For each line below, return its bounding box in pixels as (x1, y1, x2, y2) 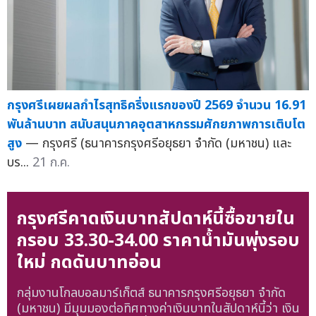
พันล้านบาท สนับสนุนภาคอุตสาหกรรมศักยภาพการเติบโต (7, 115, 305, 135)
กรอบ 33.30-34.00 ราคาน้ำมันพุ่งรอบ (16, 226, 300, 254)
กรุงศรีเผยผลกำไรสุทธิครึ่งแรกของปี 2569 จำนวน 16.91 (7, 96, 306, 116)
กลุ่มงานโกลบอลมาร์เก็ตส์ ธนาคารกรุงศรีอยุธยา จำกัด (16, 284, 286, 303)
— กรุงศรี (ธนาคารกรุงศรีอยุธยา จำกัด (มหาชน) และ (25, 134, 291, 154)
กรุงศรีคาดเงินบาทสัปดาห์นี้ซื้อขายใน (16, 205, 295, 232)
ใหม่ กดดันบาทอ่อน (16, 248, 162, 276)
